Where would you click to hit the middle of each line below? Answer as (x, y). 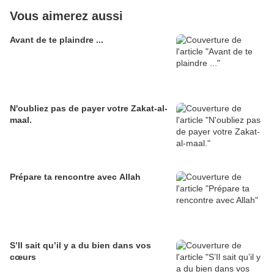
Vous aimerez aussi (66, 16)
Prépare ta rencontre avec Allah (75, 177)
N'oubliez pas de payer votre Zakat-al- (89, 109)
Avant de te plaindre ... (57, 40)
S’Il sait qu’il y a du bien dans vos (80, 246)
